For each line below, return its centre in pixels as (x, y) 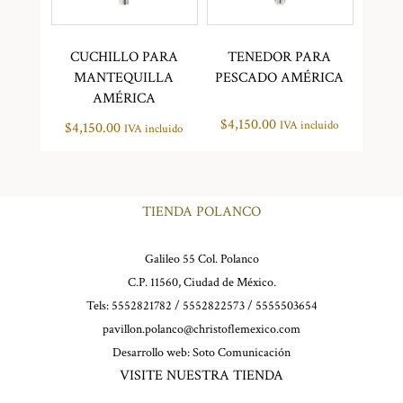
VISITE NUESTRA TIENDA (201, 375)
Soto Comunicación (242, 352)
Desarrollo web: (152, 352)
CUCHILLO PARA (124, 57)
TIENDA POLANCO (201, 211)
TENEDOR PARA (279, 57)
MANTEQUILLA (124, 77)
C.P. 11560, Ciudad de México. (201, 282)
